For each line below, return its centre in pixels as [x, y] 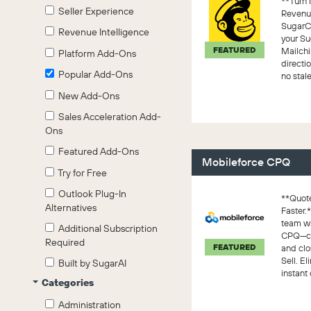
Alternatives [71, 207]
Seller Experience [94, 11]
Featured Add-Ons [96, 151]
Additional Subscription [106, 228]
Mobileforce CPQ [246, 162]
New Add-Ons [87, 95]
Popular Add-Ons [93, 74]
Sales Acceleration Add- [108, 116]
